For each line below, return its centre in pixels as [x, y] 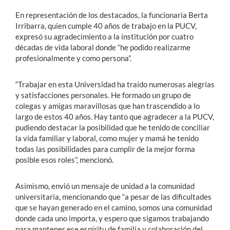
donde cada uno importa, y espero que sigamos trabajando [112, 218]
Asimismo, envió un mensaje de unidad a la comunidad [105, 186]
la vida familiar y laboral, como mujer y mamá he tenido [107, 138]
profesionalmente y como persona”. [73, 58]
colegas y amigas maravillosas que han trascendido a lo [108, 106]
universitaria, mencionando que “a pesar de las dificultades [113, 197]
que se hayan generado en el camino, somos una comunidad [114, 208]
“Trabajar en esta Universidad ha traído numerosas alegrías [115, 84]
